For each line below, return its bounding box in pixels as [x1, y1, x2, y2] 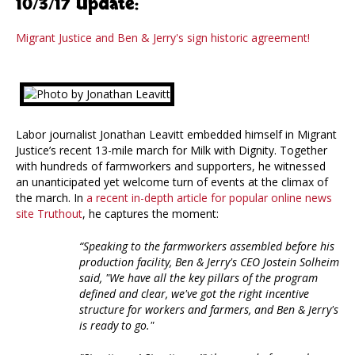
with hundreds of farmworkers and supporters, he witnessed [16, 158, 326, 174]
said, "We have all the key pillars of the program [79, 270, 318, 286]
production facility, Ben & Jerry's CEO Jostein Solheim [79, 254, 339, 270]
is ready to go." [79, 318, 154, 334]
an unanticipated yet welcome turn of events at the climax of [16, 174, 328, 190]
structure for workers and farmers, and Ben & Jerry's [79, 302, 338, 318]
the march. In [16, 190, 86, 206]
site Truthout [16, 206, 82, 222]
